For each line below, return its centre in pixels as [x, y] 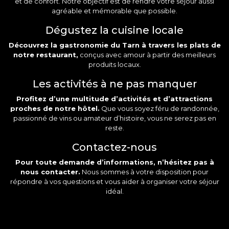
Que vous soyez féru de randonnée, [159, 108]
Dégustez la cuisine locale [114, 30]
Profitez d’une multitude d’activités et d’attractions [114, 98]
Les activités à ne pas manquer [114, 84]
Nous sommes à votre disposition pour [144, 171]
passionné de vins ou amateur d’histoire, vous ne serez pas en [114, 118]
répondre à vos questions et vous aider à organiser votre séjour [114, 181]
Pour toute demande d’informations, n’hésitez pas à [114, 162]
